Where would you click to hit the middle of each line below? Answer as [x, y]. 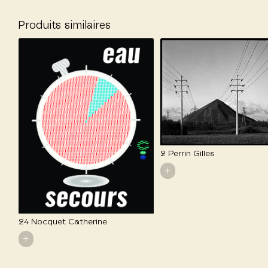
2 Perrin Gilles [188, 153]
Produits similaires [64, 25]
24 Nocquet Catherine [63, 222]
